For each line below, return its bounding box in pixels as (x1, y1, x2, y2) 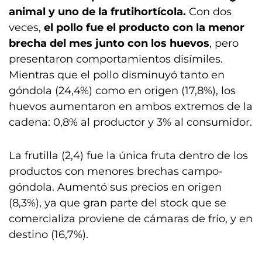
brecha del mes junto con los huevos (9, 37, 209, 50)
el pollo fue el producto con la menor (44, 21, 244, 34)
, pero (209, 37, 239, 50)
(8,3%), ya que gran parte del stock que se (9, 196, 226, 209)
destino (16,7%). (9, 228, 88, 241)
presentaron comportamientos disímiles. (9, 53, 223, 65)
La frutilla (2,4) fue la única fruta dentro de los (9, 149, 248, 162)
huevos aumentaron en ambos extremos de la (9, 100, 253, 113)
